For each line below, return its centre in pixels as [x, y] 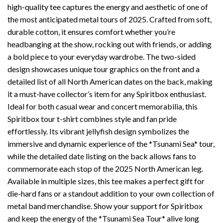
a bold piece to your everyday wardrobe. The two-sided [102, 57]
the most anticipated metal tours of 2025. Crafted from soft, [110, 19]
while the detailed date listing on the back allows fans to [102, 156]
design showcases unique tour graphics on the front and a [104, 69]
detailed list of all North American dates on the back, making [110, 82]
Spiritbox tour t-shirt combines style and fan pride [92, 119]
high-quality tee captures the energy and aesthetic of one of [108, 7]
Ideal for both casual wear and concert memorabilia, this [103, 107]
